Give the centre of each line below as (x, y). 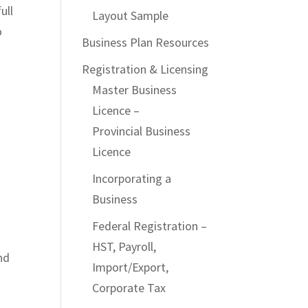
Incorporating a (132, 179)
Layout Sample (131, 16)
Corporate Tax (129, 288)
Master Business (135, 90)
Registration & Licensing (145, 69)
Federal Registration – (150, 226)
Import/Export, (131, 267)
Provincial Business (142, 131)
